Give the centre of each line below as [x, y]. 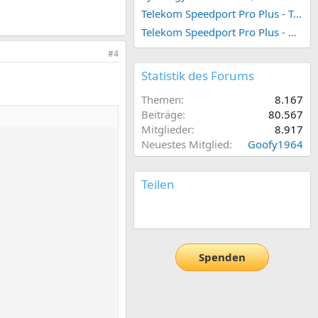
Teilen [158, 184]
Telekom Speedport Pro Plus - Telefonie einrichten [297, 13]
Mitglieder [166, 129]
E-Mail [175, 211]
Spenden [222, 257]
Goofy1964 [275, 144]
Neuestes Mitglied [185, 144]
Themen [161, 99]
